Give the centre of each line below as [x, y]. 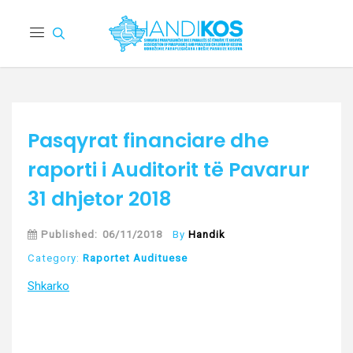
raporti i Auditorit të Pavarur [169, 170]
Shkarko [48, 286]
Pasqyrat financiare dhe [148, 141]
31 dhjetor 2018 [99, 199]
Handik [207, 235]
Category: [55, 258]
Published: [68, 235]
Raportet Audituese [135, 258]
